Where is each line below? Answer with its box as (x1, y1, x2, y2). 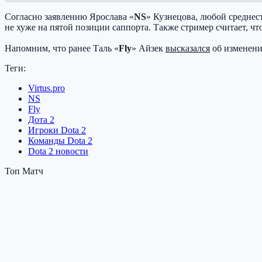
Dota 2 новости (28, 146, 88, 156)
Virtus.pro (28, 82, 65, 93)
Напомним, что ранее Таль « (5, 43, 119, 53)
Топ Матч (5, 166, 43, 176)
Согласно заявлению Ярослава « (5, 11, 134, 22)
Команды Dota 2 (28, 135, 92, 146)
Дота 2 (28, 114, 54, 125)
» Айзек (132, 43, 166, 53)
